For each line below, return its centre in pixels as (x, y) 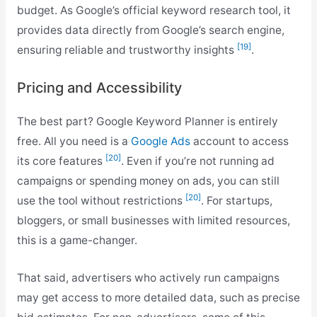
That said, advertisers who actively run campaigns (148, 277)
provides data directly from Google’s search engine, (150, 30)
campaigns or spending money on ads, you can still (148, 180)
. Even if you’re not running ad (197, 161)
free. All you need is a (74, 141)
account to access (239, 141)
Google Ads (160, 141)
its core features (61, 161)
